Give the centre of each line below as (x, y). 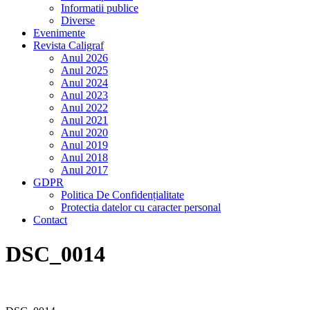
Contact (50, 220)
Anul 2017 (84, 170)
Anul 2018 (84, 158)
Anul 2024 (84, 83)
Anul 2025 (84, 71)
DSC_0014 (55, 254)
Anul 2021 (84, 120)
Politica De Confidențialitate (122, 195)
